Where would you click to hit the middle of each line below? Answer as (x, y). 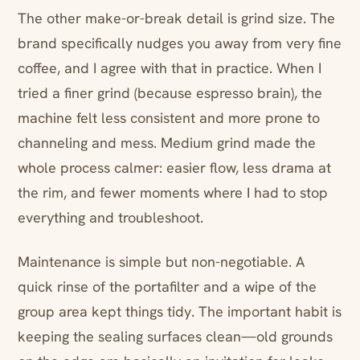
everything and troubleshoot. (110, 218)
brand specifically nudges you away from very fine (180, 43)
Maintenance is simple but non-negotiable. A (161, 262)
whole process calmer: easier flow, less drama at (174, 168)
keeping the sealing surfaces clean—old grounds (175, 337)
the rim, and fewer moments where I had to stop (173, 193)
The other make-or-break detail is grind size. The (176, 18)
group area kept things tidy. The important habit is (180, 312)
